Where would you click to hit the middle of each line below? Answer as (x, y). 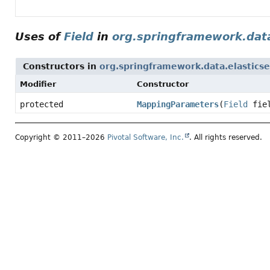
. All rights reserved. (226, 138)
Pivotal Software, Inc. (146, 138)
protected (42, 104)
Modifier (38, 84)
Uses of (39, 36)
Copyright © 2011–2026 (61, 138)
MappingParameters (177, 104)
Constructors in (61, 66)
